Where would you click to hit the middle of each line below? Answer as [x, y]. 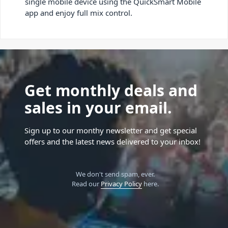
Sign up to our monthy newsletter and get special [111, 130]
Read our [86, 183]
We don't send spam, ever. [115, 174]
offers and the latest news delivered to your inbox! [112, 141]
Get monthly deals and [111, 90]
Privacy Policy [121, 183]
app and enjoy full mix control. [79, 12]
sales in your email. [98, 107]
